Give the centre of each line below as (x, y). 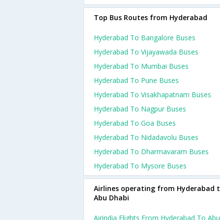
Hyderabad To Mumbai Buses (141, 66)
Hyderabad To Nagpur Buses (140, 109)
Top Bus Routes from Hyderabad (151, 17)
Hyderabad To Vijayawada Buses (146, 52)
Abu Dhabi (111, 198)
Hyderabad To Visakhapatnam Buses (152, 95)
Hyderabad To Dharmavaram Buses (151, 151)
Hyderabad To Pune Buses (136, 80)
